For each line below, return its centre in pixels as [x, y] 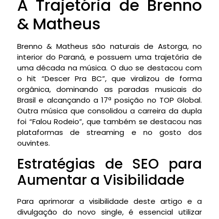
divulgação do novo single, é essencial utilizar [109, 212]
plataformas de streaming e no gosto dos [109, 132]
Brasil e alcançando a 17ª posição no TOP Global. [109, 100]
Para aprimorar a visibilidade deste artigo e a [109, 201]
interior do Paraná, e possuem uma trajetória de [109, 57]
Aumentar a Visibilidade [101, 180]
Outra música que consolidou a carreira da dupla [109, 111]
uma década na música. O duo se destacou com [109, 68]
